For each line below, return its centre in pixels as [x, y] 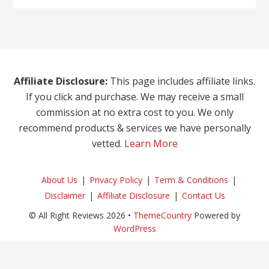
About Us [59, 180]
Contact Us [203, 196]
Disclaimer [65, 196]
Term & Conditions [191, 180]
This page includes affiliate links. [181, 81]
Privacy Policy [116, 180]
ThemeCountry [162, 216]
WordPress [134, 229]
